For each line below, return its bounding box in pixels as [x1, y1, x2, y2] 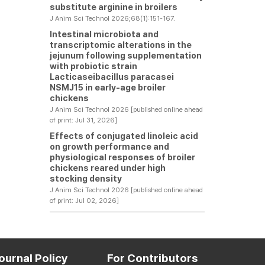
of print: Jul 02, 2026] [49, 196, 119, 205]
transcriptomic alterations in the [49, 40, 192, 50]
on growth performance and [49, 141, 169, 151]
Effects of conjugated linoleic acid [49, 131, 198, 141]
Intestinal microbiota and [49, 29, 159, 39]
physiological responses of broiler [49, 152, 195, 162]
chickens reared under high [49, 163, 166, 173]
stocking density [49, 173, 122, 183]
